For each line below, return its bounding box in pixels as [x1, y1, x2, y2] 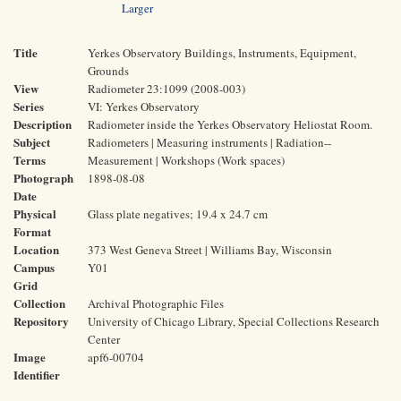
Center [88, 331, 120, 347]
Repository [13, 312, 69, 329]
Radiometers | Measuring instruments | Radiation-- [88, 134, 331, 150]
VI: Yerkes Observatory [88, 98, 200, 115]
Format [13, 223, 51, 240]
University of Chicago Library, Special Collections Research [88, 313, 380, 329]
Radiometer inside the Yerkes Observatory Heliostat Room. [88, 116, 372, 132]
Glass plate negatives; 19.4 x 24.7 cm [88, 206, 268, 222]
